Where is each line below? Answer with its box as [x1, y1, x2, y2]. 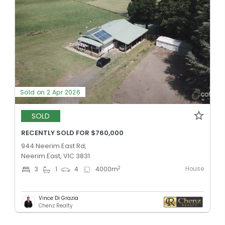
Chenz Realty [39, 201, 73, 209]
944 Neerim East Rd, [21, 141, 86, 151]
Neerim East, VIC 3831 [21, 151, 90, 161]
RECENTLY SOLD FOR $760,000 [21, 128, 124, 138]
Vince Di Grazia [39, 194, 78, 202]
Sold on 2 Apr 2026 [20, 87, 81, 96]
